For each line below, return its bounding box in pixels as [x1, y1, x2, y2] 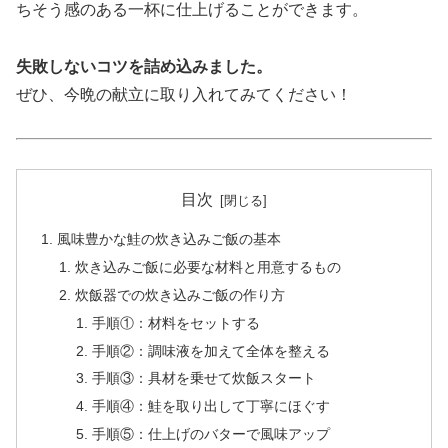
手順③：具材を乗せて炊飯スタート [91, 370, 316, 387]
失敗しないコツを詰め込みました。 [16, 57, 272, 75]
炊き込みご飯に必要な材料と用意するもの [74, 258, 341, 275]
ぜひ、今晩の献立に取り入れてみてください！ [16, 85, 352, 103]
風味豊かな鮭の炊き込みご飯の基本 [57, 231, 282, 248]
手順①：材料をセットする [91, 314, 260, 331]
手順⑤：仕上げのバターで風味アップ [91, 426, 330, 443]
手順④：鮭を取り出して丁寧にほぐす [91, 398, 330, 415]
